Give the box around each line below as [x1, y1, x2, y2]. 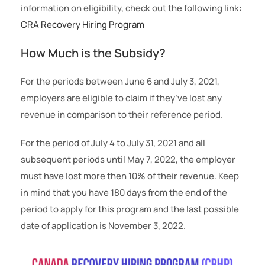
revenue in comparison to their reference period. [21, 108, 223, 121]
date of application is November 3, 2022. [21, 219, 186, 232]
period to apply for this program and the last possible [21, 203, 239, 216]
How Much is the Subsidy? [21, 45, 166, 62]
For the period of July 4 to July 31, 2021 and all [21, 137, 205, 150]
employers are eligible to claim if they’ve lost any [21, 92, 222, 105]
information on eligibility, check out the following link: [21, 2, 242, 15]
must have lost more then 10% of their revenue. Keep [21, 170, 239, 183]
